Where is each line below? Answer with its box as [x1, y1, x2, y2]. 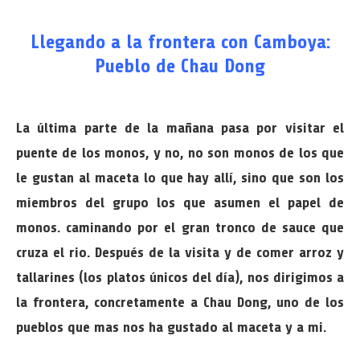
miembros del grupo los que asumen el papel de [16, 194, 344, 211]
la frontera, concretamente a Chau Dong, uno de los [16, 294, 344, 310]
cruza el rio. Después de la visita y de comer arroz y [16, 244, 344, 260]
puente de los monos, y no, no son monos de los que [16, 145, 344, 161]
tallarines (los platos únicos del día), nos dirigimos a [16, 269, 344, 285]
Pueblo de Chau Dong [95, 55, 265, 77]
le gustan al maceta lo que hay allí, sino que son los [16, 170, 344, 186]
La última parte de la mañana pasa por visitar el [16, 120, 344, 136]
